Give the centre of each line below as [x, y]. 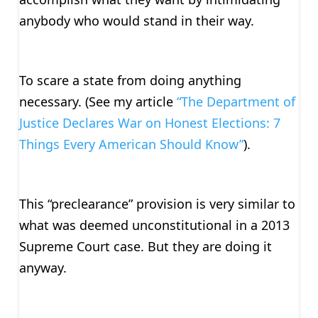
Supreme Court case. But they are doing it [145, 246]
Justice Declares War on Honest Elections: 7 [149, 122]
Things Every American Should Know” [131, 144]
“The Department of [236, 101]
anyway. [43, 267]
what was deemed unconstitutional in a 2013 [154, 225]
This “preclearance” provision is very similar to [157, 203]
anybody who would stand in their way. [136, 20]
